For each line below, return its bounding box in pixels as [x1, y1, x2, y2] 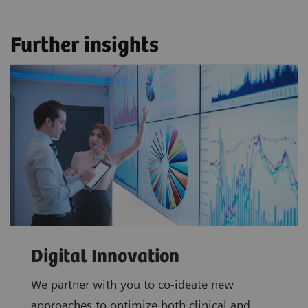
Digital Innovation [31, 246, 179, 268]
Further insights [10, 33, 159, 58]
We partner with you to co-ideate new [31, 277, 234, 292]
